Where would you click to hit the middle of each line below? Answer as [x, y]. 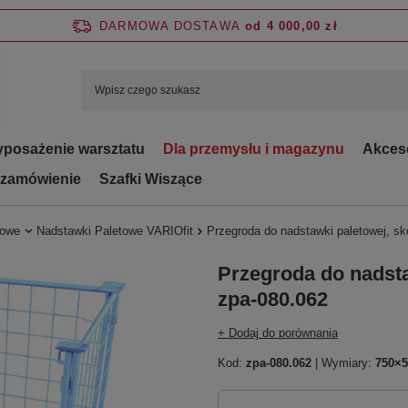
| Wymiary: [343, 363]
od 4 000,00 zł [291, 25]
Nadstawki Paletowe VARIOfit [115, 231]
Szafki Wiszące [151, 179]
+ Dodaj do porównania [278, 333]
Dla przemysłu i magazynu [254, 149]
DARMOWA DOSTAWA [170, 25]
